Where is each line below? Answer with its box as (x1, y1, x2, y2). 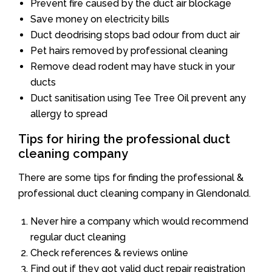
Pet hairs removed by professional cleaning (30, 44, 228, 56)
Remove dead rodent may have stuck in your (30, 60, 235, 72)
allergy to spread (30, 107, 107, 120)
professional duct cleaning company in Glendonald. (18, 187, 251, 199)
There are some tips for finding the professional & (18, 171, 243, 183)
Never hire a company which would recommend (30, 215, 248, 227)
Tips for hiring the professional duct (18, 131, 230, 146)
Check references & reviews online (30, 246, 188, 259)
